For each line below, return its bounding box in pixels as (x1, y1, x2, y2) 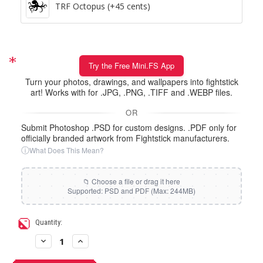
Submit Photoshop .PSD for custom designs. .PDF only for (21, 121, 237, 133)
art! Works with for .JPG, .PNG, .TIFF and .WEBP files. (31, 86, 232, 98)
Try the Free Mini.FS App (89, 59, 174, 71)
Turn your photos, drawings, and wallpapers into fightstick (25, 75, 238, 87)
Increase (75, 235, 104, 245)
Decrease (38, 235, 70, 245)
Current (9, 217, 32, 227)
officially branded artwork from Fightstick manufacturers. (21, 131, 230, 144)
